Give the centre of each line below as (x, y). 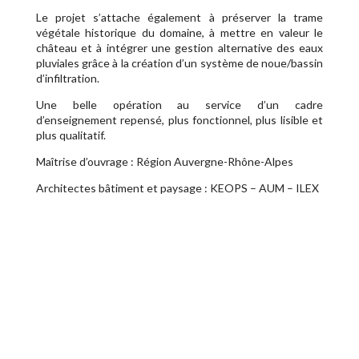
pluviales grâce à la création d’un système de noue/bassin (179, 63)
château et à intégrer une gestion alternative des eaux (179, 47)
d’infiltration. (67, 78)
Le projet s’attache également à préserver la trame (179, 17)
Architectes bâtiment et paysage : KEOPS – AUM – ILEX (177, 188)
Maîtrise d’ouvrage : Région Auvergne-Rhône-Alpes (164, 161)
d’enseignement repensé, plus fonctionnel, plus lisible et (179, 119)
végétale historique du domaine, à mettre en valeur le (179, 32)
